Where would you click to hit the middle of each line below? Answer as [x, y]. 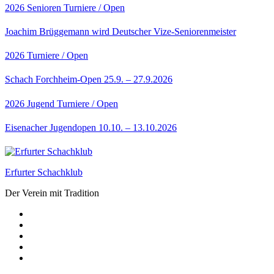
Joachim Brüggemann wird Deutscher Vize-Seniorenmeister [120, 31]
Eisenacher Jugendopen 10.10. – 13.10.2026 [91, 127]
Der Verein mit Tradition [52, 193]
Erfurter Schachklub [44, 172]
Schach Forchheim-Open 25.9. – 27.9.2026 [89, 80]
